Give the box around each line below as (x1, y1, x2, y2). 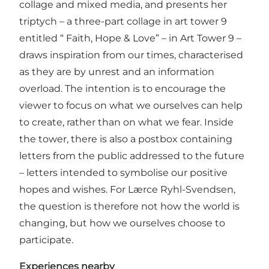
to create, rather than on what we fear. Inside (19, 116, 234, 128)
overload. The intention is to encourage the (19, 82, 226, 94)
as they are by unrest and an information (19, 65, 214, 77)
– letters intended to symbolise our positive (19, 166, 228, 178)
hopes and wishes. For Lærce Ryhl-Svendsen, (19, 183, 235, 195)
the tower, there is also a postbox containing (19, 133, 232, 145)
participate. (19, 234, 73, 246)
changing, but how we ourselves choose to (19, 217, 225, 229)
